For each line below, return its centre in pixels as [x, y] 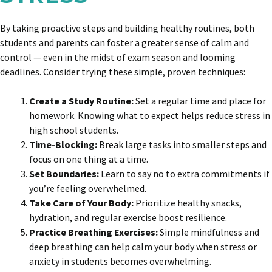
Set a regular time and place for [201, 101]
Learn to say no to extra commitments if [185, 174]
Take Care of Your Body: [82, 203]
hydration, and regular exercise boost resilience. [128, 217]
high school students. [74, 130]
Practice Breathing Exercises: [94, 232]
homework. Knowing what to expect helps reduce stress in [150, 115]
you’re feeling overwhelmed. [88, 188]
